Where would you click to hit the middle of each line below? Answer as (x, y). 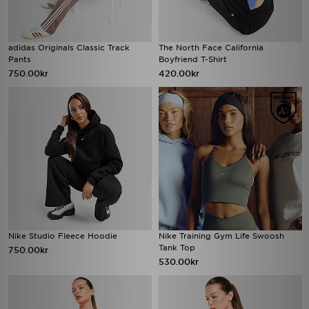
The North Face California (211, 48)
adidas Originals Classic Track (69, 48)
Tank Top (177, 248)
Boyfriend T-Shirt (193, 59)
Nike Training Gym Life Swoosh (221, 236)
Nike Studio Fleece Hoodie (63, 236)
